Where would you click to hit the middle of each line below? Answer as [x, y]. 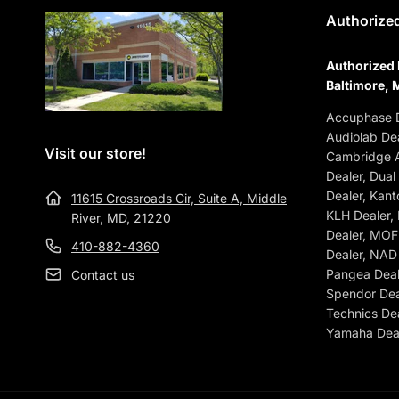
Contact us [103, 275]
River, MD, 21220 [121, 218]
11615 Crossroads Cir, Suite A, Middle [179, 198]
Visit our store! [95, 153]
